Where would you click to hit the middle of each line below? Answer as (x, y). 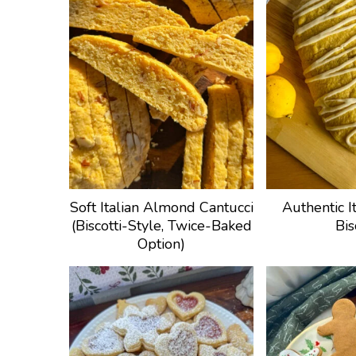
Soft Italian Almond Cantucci (161, 208)
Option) (161, 244)
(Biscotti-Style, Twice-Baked (161, 226)
